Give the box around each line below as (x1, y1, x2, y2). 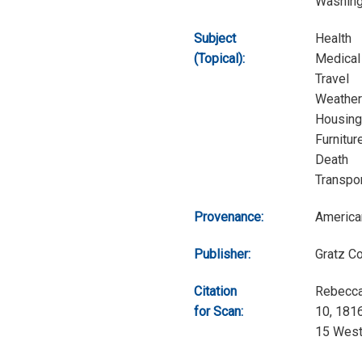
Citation (194, 283, 237, 299)
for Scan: (194, 303, 243, 319)
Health (315, 30, 351, 46)
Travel (315, 70, 349, 86)
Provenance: (194, 208, 263, 225)
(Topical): (194, 50, 245, 66)
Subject (194, 30, 236, 46)
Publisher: (194, 246, 250, 262)
